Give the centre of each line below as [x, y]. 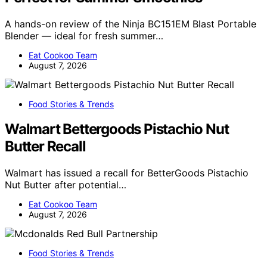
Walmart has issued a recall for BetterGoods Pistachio [127, 173]
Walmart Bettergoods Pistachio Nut [117, 129]
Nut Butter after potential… [66, 185]
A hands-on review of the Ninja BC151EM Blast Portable [131, 24]
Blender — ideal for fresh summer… [84, 35]
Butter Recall [45, 147]
